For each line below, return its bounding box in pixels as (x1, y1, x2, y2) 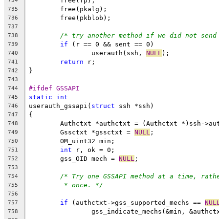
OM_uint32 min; (60, 137, 115, 145)
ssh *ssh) (115, 102, 154, 109)
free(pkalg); (60, 5, 107, 13)
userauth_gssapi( (29, 102, 91, 109)
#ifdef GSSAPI (29, 84, 80, 92)
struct (91, 102, 115, 109)
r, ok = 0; (72, 146, 115, 153)
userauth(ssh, (91, 49, 146, 57)
